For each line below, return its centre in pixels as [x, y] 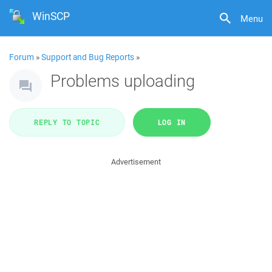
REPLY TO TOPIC [67, 122]
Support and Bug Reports [88, 57]
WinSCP [51, 16]
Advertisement [136, 162]
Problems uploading [123, 80]
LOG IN [172, 122]
